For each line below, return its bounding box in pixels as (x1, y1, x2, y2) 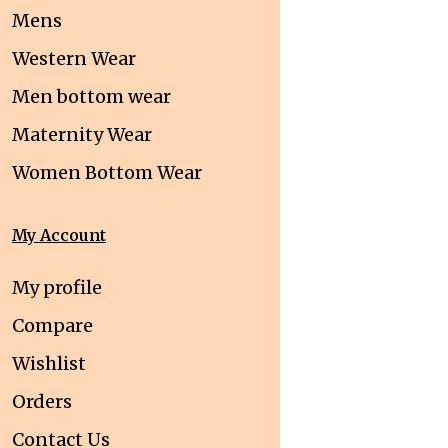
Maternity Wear (12, 123, 152, 147)
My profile (12, 276, 102, 300)
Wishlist (12, 352, 86, 376)
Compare (12, 314, 93, 338)
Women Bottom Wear (12, 161, 202, 185)
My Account (12, 225, 106, 246)
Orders (12, 390, 72, 414)
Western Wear (12, 47, 136, 71)
